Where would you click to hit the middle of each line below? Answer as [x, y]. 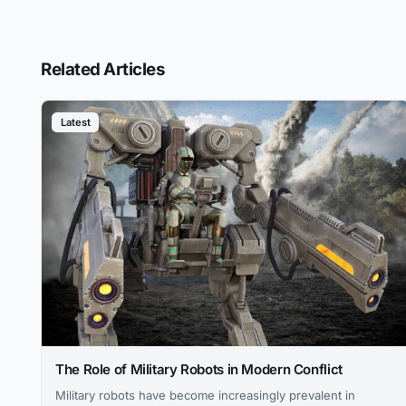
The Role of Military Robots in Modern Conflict [199, 369]
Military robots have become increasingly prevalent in [205, 396]
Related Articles [103, 69]
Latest [75, 123]
